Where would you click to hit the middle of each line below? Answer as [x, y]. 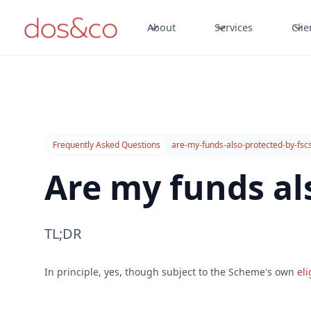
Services [234, 27]
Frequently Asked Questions [107, 145]
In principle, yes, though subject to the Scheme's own [171, 272]
